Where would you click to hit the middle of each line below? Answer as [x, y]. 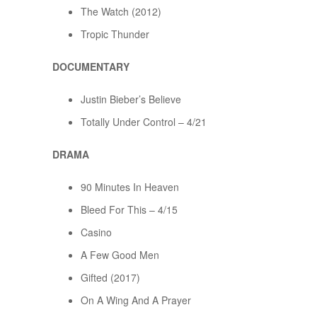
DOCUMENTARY [91, 67]
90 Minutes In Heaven [130, 187]
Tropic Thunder [115, 34]
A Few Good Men [120, 255]
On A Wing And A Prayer [136, 300]
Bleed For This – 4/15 [129, 210]
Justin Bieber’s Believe [131, 99]
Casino [96, 232]
